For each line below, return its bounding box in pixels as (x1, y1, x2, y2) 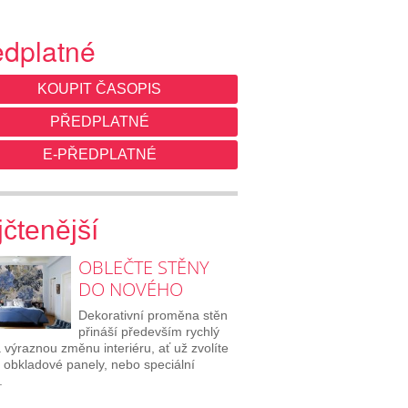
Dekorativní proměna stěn (77, 307, 228, 322)
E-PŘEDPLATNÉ (42, 147, 157, 162)
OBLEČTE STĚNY (77, 254, 209, 280)
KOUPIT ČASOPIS (37, 81, 162, 97)
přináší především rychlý (77, 323, 219, 339)
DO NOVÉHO (77, 276, 183, 301)
